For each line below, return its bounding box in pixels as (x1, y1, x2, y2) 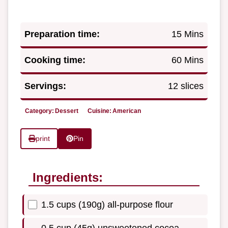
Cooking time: (24, 55, 85, 66)
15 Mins (172, 29, 204, 40)
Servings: (24, 81, 66, 92)
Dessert (55, 107, 78, 115)
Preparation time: (24, 29, 100, 40)
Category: (25, 107, 54, 115)
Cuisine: (88, 107, 111, 115)
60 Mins (172, 55, 204, 66)
